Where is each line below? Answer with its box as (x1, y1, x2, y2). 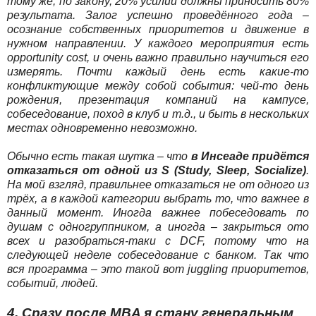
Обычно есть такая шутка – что (7, 150, 191, 162)
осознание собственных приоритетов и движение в (7, 23, 309, 35)
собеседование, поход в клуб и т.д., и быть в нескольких (7, 107, 309, 120)
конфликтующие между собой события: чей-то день (7, 79, 309, 92)
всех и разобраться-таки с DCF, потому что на (7, 234, 309, 247)
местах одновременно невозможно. (7, 121, 200, 134)
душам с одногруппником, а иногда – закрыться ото (7, 220, 309, 233)
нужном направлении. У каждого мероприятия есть (7, 37, 309, 49)
